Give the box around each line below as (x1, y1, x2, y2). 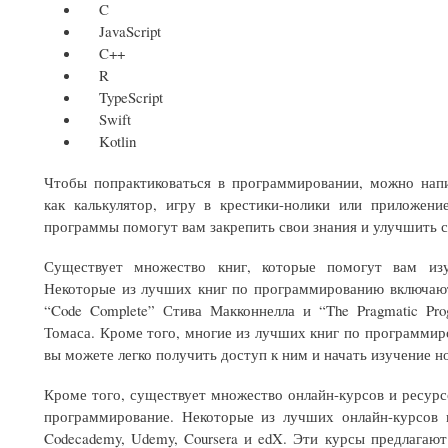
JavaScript (81, 20, 162, 41)
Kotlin (81, 130, 137, 151)
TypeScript (81, 86, 164, 107)
